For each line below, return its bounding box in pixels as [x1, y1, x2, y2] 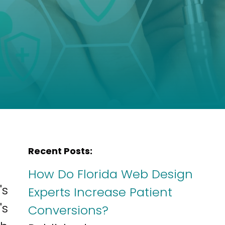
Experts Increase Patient [28, 184, 172, 200]
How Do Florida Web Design [28, 166, 193, 182]
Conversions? [28, 202, 108, 218]
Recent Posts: [28, 145, 92, 157]
